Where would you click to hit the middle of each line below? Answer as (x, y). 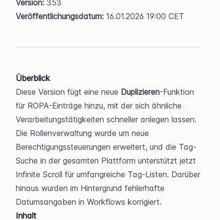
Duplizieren (140, 92)
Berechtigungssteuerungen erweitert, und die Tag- (106, 147)
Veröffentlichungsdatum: (60, 16)
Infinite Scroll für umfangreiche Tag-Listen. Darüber (108, 174)
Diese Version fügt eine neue (68, 92)
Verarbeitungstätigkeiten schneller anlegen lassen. (106, 119)
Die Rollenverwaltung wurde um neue (82, 133)
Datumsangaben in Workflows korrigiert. (89, 202)
